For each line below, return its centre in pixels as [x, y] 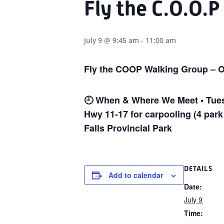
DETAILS [198, 168]
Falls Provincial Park [128, 128]
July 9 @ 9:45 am [111, 40]
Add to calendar [136, 175]
